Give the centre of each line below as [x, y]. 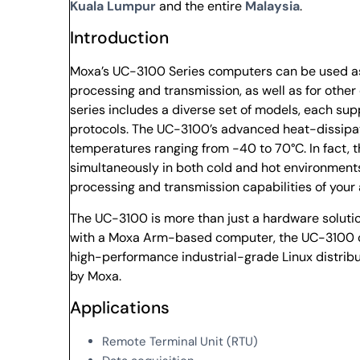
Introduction [120, 38]
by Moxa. [96, 276]
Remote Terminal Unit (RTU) [180, 341]
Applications [120, 307]
